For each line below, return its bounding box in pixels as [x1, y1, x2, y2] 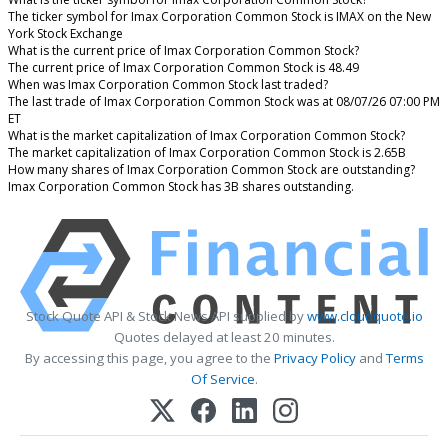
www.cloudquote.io [306, 307, 423, 326]
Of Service [190, 370, 255, 389]
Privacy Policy [273, 349, 356, 368]
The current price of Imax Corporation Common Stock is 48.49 [8, 59, 359, 77]
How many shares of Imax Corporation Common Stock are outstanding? [8, 161, 415, 179]
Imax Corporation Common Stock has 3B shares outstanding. [8, 178, 354, 196]
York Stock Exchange [8, 25, 123, 43]
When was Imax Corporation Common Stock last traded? [8, 76, 328, 94]
